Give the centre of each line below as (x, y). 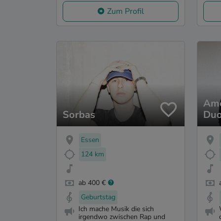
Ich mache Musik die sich (116, 209)
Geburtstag (98, 197)
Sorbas (79, 115)
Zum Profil (126, 11)
